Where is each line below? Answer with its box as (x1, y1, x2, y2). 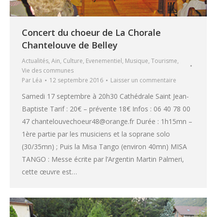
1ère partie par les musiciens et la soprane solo (22, 129, 170, 139)
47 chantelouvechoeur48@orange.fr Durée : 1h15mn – (22, 117, 192, 126)
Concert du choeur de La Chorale (22, 27, 161, 39)
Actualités (22, 57, 48, 65)
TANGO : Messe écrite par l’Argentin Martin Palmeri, (22, 155, 184, 164)
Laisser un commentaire (110, 76, 176, 85)
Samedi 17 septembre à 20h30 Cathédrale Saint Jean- (22, 92, 189, 101)
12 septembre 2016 (49, 76, 103, 85)
